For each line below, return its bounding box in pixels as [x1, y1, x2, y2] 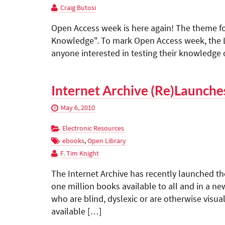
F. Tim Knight [60, 149, 99, 158]
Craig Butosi [60, 3, 96, 12]
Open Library [87, 136, 126, 145]
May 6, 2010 [61, 103, 95, 112]
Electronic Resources [62, 124, 124, 133]
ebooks [62, 136, 84, 145]
